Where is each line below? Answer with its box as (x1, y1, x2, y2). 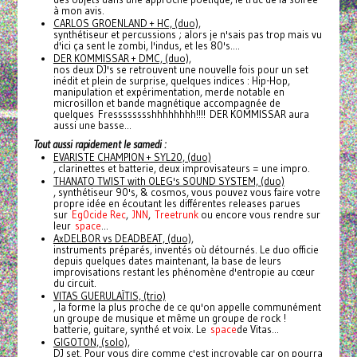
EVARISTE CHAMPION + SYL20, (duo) (53, 150, 211, 163)
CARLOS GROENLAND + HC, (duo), (53, 16, 201, 29)
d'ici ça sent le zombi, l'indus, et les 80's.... (53, 38, 240, 52)
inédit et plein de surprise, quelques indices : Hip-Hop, (53, 73, 290, 87)
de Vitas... (236, 322, 279, 335)
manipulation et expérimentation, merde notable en (53, 84, 284, 98)
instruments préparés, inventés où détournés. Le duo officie (53, 242, 319, 256)
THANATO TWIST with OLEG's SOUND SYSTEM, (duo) (53, 174, 284, 187)
